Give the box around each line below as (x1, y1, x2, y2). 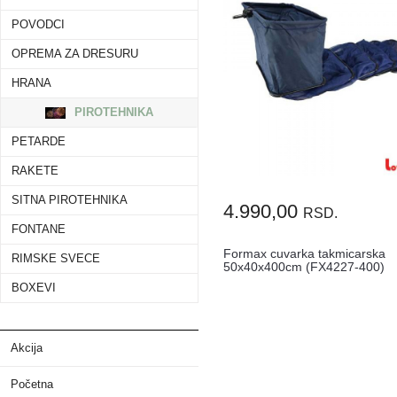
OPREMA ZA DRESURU (12, 48, 138, 61)
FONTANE (12, 223, 66, 237)
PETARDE (12, 136, 66, 149)
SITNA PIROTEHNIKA (12, 194, 128, 207)
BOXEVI (12, 282, 56, 295)
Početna (11, 378, 53, 392)
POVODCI (12, 19, 65, 32)
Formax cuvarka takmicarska (223, 246, 386, 261)
